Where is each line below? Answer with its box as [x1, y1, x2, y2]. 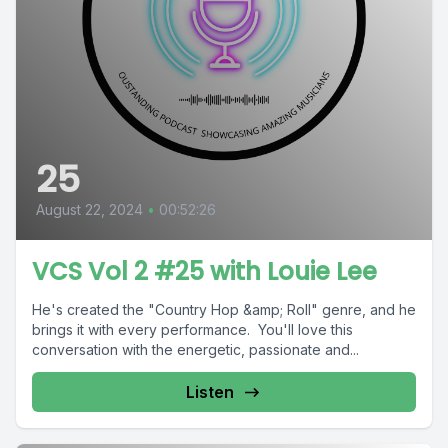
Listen [186, 382, 234, 403]
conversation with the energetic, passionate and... [32, 341, 359, 359]
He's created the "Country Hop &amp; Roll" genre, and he [32, 301, 416, 319]
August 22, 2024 [36, 201, 143, 219]
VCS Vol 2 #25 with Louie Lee [32, 255, 377, 289]
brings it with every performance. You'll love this [32, 321, 353, 339]
